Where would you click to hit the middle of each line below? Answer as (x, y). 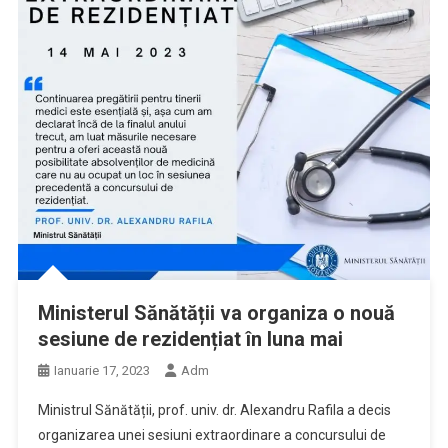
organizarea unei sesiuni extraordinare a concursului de (211, 435)
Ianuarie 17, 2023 (101, 371)
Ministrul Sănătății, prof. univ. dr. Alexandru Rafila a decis (214, 410)
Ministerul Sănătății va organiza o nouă (216, 313)
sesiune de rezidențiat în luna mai (190, 339)
